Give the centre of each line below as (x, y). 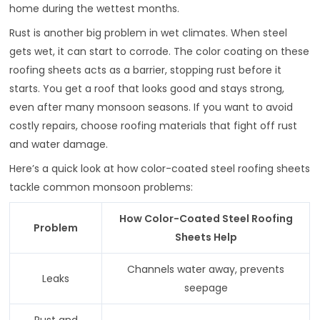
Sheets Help (206, 237)
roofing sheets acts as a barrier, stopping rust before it (146, 70)
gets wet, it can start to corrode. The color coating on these (160, 51)
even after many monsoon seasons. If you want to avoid (151, 107)
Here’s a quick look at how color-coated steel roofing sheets (160, 168)
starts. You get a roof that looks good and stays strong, (147, 88)
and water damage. (59, 144)
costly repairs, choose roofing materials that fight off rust (154, 125)
